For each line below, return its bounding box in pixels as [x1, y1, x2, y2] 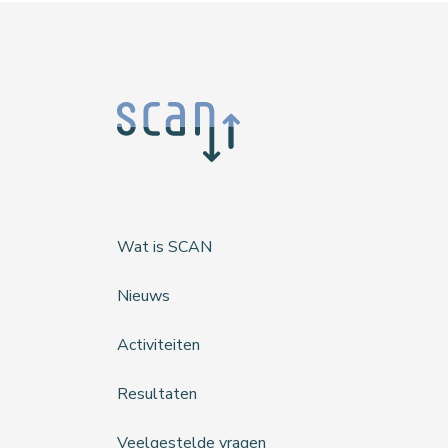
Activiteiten [117, 333, 200, 356]
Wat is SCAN [117, 235, 212, 258]
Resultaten [117, 382, 197, 405]
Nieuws [117, 284, 170, 307]
